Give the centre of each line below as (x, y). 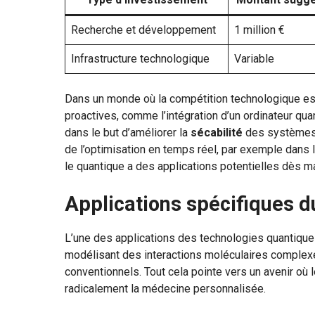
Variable (254, 59)
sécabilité (217, 133)
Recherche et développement (143, 30)
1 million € (259, 30)
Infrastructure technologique (140, 59)
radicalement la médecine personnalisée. (165, 289)
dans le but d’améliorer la (128, 133)
